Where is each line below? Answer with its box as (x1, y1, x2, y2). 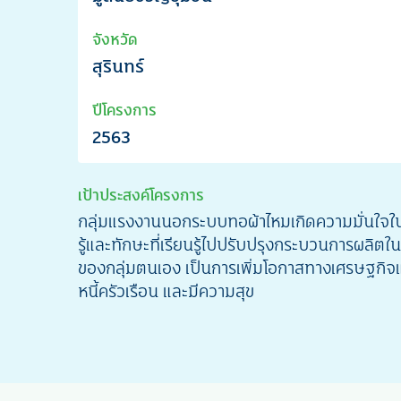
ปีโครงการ (92, 98, 157, 121)
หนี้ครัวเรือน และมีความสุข (78, 278, 254, 303)
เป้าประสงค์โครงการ (78, 183, 204, 206)
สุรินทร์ (92, 53, 144, 78)
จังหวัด (92, 27, 138, 50)
